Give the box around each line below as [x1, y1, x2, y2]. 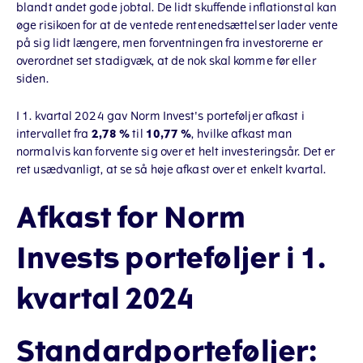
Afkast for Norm [16, 199, 246, 237]
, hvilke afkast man [191, 126, 293, 142]
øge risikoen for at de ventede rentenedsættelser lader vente [16, 18, 339, 33]
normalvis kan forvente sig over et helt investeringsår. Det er [16, 144, 335, 160]
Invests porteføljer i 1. [16, 240, 327, 278]
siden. [16, 71, 49, 87]
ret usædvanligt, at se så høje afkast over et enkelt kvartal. [16, 162, 327, 177]
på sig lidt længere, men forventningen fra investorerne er [16, 36, 322, 51]
